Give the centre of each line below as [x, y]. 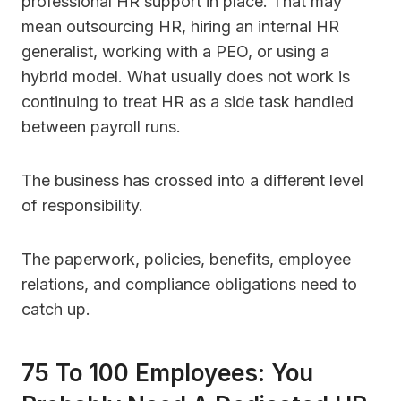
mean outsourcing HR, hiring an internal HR [180, 27]
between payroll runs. [101, 127]
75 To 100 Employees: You [167, 373]
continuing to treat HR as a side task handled [188, 102]
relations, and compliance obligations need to [189, 285]
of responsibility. [82, 206]
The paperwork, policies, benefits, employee [186, 260]
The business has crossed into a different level [192, 181]
